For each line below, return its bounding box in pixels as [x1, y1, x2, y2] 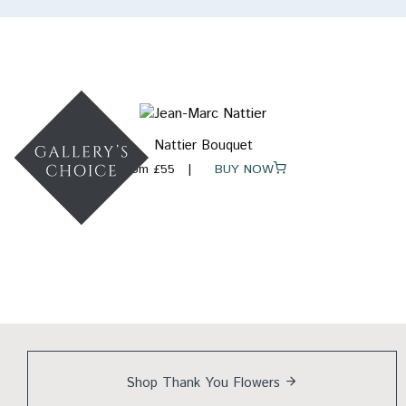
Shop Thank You [126, 373, 233, 393]
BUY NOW [201, 160, 274, 179]
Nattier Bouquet [153, 136, 253, 156]
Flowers [233, 373, 280, 393]
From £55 [120, 160, 175, 179]
